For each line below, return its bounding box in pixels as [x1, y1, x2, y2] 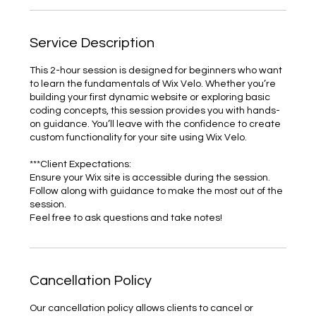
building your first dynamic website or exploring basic [30, 92, 271, 102]
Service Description [30, 36, 155, 50]
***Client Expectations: [30, 159, 132, 169]
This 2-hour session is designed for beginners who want [30, 66, 283, 75]
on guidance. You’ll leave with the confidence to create [30, 119, 281, 129]
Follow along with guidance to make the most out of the [30, 186, 284, 196]
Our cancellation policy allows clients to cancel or [30, 303, 254, 313]
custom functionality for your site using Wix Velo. [30, 133, 248, 142]
